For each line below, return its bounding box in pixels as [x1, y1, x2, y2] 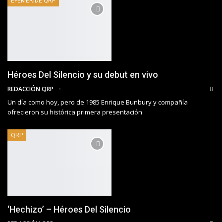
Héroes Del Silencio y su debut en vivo [7, 69, 158, 80]
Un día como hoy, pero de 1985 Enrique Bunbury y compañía [7, 97, 188, 107]
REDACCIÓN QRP [7, 84, 55, 93]
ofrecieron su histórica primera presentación [7, 107, 142, 116]
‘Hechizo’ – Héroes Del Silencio [7, 204, 131, 215]
